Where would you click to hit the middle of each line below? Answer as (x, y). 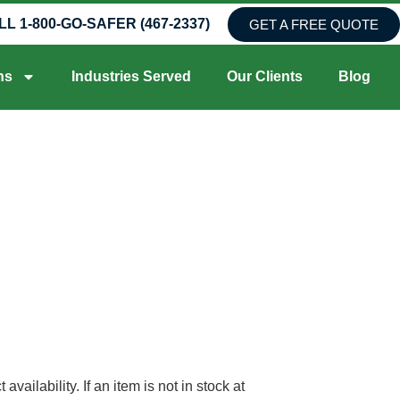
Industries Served (131, 77)
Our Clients (264, 77)
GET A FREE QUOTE (314, 24)
